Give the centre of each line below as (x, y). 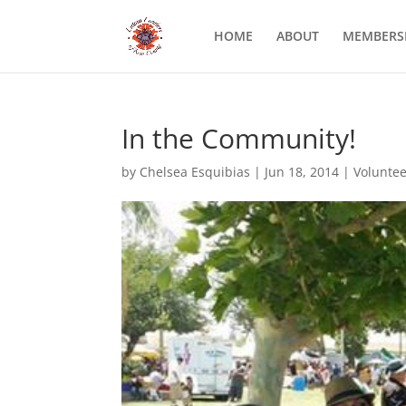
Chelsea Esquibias (195, 172)
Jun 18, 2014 (302, 172)
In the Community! (239, 138)
